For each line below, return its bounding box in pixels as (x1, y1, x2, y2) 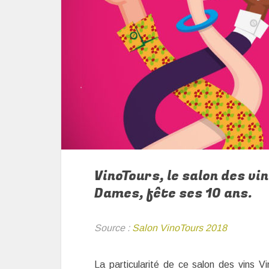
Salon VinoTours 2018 (132, 223, 227, 233)
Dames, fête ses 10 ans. (94, 184, 252, 203)
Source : (94, 223, 132, 233)
